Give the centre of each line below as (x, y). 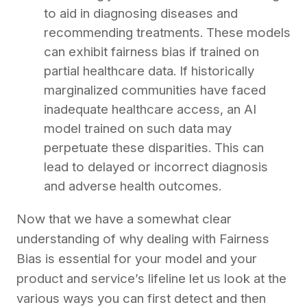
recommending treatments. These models (167, 32)
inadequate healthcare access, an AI (150, 109)
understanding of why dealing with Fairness (143, 238)
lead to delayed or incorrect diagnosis (156, 167)
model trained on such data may (138, 128)
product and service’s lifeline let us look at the (151, 278)
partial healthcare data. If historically (149, 71)
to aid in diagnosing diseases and (141, 13)
